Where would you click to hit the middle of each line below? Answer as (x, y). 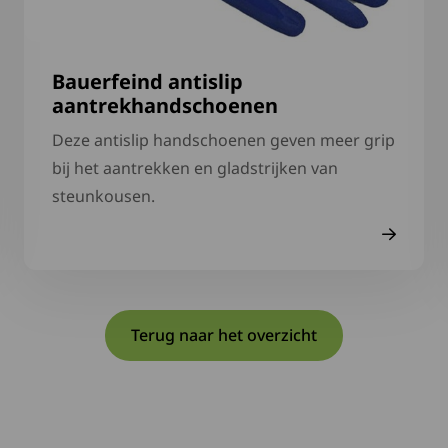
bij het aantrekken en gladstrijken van (195, 168)
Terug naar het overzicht (224, 335)
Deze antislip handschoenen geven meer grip (223, 140)
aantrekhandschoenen (165, 105)
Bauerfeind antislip (147, 81)
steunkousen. (103, 196)
